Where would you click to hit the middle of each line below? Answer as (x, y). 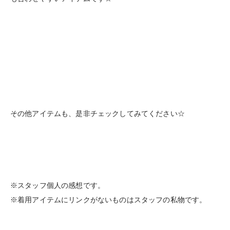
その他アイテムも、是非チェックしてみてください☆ (98, 114)
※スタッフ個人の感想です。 (58, 186)
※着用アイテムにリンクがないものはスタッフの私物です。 (109, 200)
